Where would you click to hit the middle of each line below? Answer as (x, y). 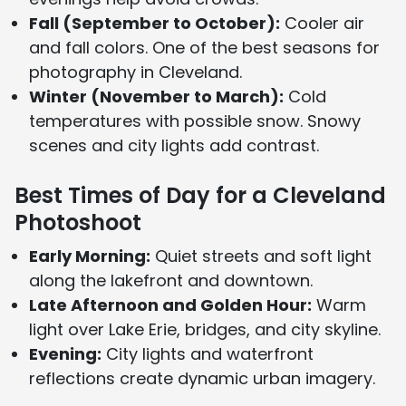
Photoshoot (78, 222)
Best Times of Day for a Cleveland (200, 195)
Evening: (65, 353)
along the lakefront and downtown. (171, 280)
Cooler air (322, 23)
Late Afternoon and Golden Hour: (170, 304)
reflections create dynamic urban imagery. (202, 378)
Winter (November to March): (156, 96)
